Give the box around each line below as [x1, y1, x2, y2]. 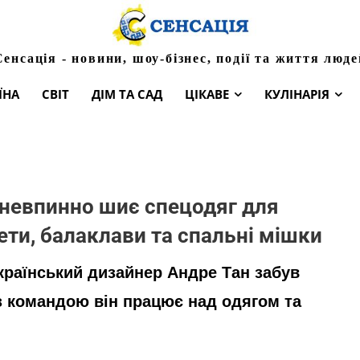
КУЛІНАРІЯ [264, 85, 329, 102]
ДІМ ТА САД [92, 85, 162, 102]
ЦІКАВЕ [185, 85, 229, 102]
